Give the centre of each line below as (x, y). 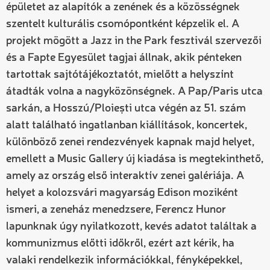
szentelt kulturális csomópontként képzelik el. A (123, 24)
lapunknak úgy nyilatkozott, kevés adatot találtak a (131, 226)
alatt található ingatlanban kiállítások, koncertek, (127, 125)
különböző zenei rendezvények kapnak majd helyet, (130, 142)
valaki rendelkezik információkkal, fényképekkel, (124, 260)
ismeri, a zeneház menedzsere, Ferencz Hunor (116, 209)
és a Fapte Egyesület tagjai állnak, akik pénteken (124, 58)
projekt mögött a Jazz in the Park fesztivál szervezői (134, 41)
